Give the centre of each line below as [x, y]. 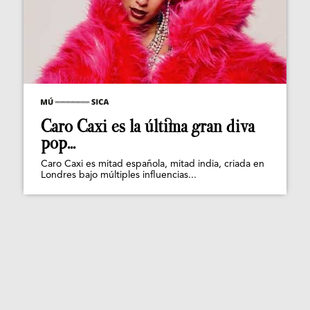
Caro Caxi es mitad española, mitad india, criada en [153, 164]
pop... [58, 143]
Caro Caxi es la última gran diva [148, 127]
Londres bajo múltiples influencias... [119, 175]
